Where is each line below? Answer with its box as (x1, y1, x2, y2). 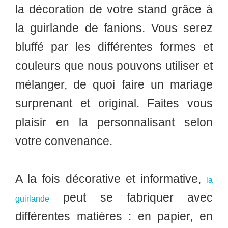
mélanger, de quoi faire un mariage (15, 78, 213, 91)
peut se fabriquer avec (49, 191, 213, 204)
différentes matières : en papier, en (15, 210, 213, 223)
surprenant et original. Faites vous (15, 97, 213, 110)
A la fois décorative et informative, (15, 172, 206, 185)
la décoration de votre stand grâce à (15, 3, 213, 16)
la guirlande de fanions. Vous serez (15, 21, 213, 35)
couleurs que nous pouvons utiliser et (15, 59, 213, 72)
